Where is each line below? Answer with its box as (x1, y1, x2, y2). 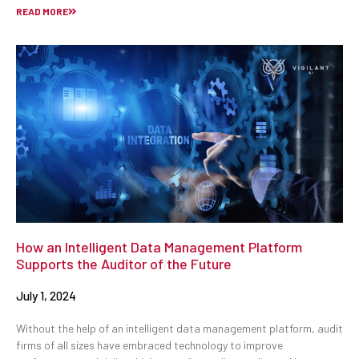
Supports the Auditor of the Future (16, 255, 232, 273)
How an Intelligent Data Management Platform (16, 238, 302, 256)
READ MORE (16, 5, 68, 17)
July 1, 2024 (16, 288, 76, 304)
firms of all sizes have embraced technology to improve (16, 338, 283, 353)
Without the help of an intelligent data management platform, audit (16, 321, 343, 336)
